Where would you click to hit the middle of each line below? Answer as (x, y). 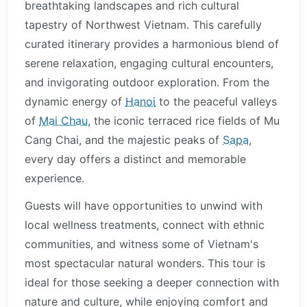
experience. (54, 178)
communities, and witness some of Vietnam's (142, 244)
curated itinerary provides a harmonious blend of (152, 44)
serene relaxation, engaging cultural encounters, (149, 63)
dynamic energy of (75, 101)
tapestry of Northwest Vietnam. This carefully (143, 24)
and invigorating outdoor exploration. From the (147, 82)
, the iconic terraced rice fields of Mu (184, 120)
